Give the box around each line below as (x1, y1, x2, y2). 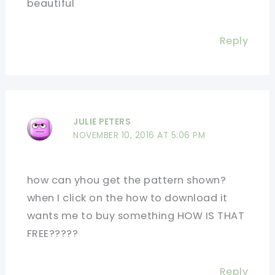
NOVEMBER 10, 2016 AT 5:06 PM (73, 130, 206, 142)
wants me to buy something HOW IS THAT (26, 208, 245, 223)
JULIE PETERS (73, 116, 131, 128)
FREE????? (26, 226, 79, 241)
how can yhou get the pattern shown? (26, 172, 227, 187)
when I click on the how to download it (26, 190, 228, 205)
